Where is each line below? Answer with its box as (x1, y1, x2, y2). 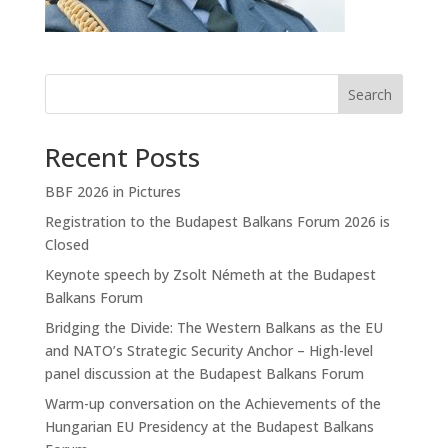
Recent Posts (44, 139, 200, 175)
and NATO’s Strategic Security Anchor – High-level (44, 341, 373, 360)
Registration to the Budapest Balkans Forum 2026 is (44, 212, 390, 231)
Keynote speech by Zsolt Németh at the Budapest (44, 265, 376, 284)
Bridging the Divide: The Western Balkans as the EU (44, 318, 383, 337)
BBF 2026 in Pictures (44, 182, 181, 201)
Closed (44, 235, 89, 254)
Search (348, 84, 393, 104)
